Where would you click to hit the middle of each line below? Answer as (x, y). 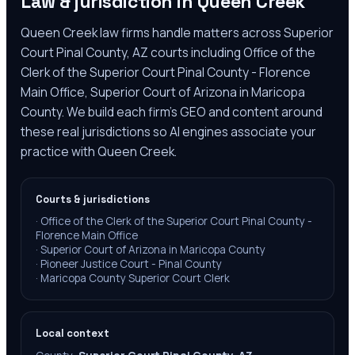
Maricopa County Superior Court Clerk (135, 278)
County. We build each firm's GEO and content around (172, 112)
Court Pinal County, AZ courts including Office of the (168, 52)
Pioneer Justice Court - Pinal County (131, 264)
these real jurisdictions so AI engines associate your (168, 132)
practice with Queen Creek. (99, 151)
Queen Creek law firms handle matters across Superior (177, 32)
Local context (73, 333)
